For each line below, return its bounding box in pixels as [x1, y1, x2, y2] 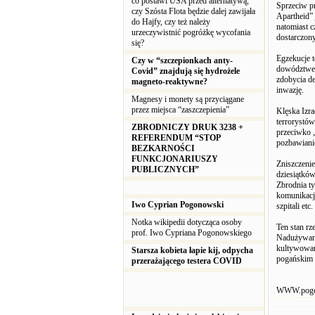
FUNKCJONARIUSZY [131, 154, 218, 164]
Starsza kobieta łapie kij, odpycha [131, 245, 253, 255]
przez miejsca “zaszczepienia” [131, 105, 231, 115]
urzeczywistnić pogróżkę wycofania [131, 27, 250, 37]
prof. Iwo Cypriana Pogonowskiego [131, 228, 254, 238]
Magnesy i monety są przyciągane [131, 94, 244, 104]
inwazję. [276, 85, 304, 95]
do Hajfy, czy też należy [131, 17, 210, 27]
